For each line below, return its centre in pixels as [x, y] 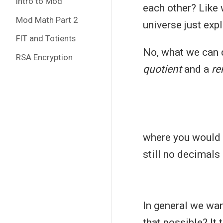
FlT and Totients [46, 38]
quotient [162, 69]
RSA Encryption [44, 57]
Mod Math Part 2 [47, 20]
